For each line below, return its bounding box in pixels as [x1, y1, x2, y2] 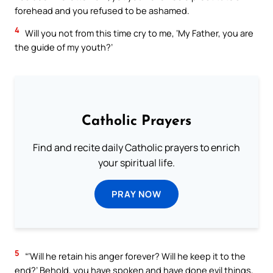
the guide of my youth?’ [15, 41, 113, 54]
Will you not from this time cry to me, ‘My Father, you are [23, 27, 253, 40]
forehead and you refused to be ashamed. [15, 4, 190, 16]
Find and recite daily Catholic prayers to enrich [33, 141, 240, 155]
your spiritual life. [98, 156, 175, 170]
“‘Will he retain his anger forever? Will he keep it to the [23, 250, 246, 263]
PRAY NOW [112, 188, 161, 200]
